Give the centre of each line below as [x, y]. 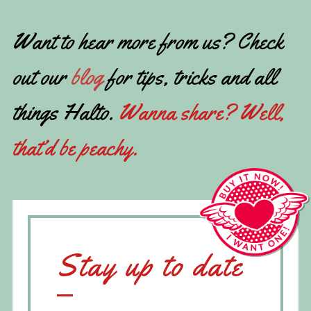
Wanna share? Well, [202, 112]
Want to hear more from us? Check [148, 41]
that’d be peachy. [75, 147]
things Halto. [66, 112]
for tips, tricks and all [190, 76]
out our [42, 76]
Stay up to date [150, 265]
